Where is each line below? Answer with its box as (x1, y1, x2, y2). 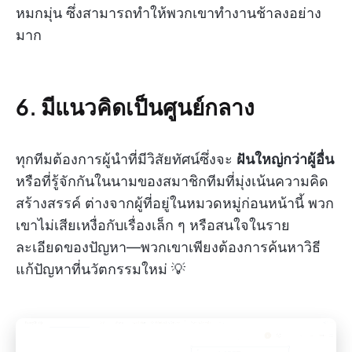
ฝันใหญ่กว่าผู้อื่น (236, 151, 334, 168)
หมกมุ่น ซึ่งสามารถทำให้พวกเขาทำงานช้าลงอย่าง (16, 5, 321, 22)
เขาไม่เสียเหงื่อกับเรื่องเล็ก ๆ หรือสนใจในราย (16, 217, 290, 234)
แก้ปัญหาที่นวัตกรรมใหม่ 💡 (16, 261, 185, 278)
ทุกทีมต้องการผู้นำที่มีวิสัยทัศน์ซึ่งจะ (16, 151, 236, 168)
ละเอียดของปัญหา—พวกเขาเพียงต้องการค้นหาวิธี (16, 239, 321, 256)
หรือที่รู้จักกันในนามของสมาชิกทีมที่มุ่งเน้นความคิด (16, 173, 328, 190)
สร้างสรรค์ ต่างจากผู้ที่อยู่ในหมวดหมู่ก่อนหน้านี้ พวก (16, 195, 334, 212)
